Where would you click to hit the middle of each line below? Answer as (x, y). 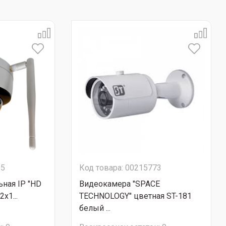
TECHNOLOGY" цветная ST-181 (135, 196)
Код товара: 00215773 (120, 168)
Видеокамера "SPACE (120, 184)
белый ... (95, 208)
